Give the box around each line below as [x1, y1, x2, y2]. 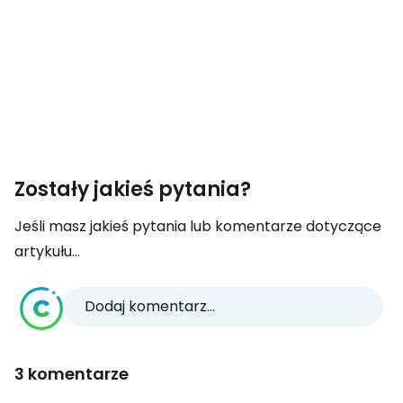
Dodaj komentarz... [85, 296, 215, 317]
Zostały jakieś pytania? [14, 175, 251, 203]
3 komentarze [14, 363, 129, 385]
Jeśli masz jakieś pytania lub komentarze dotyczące [14, 216, 381, 237]
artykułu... [14, 241, 80, 262]
